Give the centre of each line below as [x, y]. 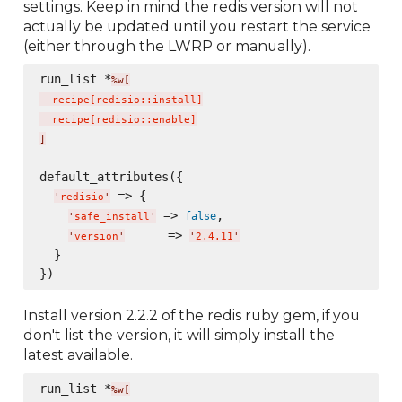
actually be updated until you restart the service [197, 26]
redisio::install [146, 100]
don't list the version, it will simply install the [179, 336]
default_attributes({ [111, 177]
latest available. [79, 355]
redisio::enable [143, 120]
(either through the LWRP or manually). [167, 46]
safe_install [112, 217]
